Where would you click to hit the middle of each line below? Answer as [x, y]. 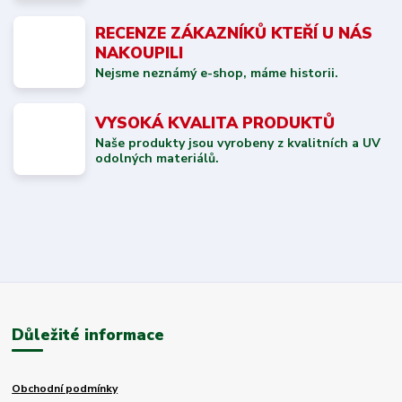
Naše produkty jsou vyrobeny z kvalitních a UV [238, 143]
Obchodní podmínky [65, 389]
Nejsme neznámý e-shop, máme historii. [217, 73]
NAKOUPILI [140, 52]
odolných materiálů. [157, 158]
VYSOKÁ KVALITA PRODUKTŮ [215, 122]
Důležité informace [88, 334]
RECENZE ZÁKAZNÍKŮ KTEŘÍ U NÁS [234, 33]
